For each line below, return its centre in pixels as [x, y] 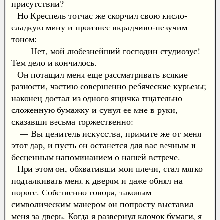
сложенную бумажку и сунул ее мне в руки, [95, 110]
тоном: [24, 39]
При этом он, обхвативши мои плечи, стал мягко [107, 168]
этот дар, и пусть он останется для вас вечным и [104, 145]
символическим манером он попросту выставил [102, 204]
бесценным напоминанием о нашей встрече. [96, 157]
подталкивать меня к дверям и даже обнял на [97, 180]
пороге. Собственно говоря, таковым [81, 192]
